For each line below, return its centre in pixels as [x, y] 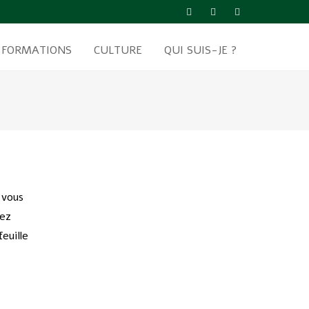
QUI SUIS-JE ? [201, 50]
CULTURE [118, 50]
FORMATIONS [37, 50]
